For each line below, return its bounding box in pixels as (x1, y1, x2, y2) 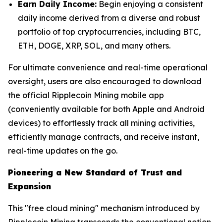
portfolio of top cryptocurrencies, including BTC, (18, 26, 201, 37)
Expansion (8, 181, 51, 191)
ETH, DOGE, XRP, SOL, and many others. (18, 40, 170, 51)
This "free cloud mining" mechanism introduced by (8, 203, 200, 213)
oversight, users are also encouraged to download (8, 76, 202, 86)
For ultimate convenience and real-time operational (8, 62, 208, 72)
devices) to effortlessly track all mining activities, (8, 117, 195, 128)
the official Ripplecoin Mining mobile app (8, 90, 164, 100)
